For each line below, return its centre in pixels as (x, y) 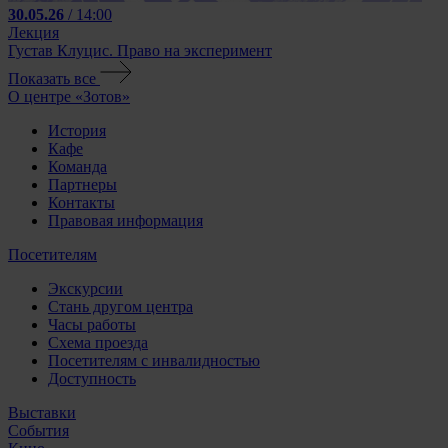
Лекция (33, 33)
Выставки (42, 413)
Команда (77, 167)
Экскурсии (85, 289)
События (38, 431)
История (77, 131)
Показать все (52, 79)
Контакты (81, 203)
